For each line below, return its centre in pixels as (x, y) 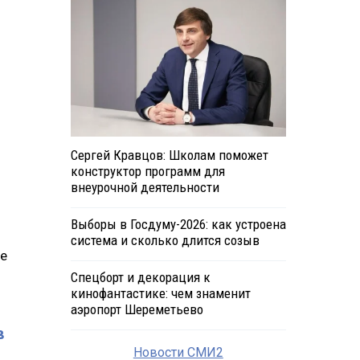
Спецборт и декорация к (140, 278)
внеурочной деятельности (145, 188)
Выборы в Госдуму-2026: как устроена (178, 225)
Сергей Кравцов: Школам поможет (169, 155)
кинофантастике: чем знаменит (160, 294)
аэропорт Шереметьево (137, 310)
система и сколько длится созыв (165, 241)
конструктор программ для (147, 172)
